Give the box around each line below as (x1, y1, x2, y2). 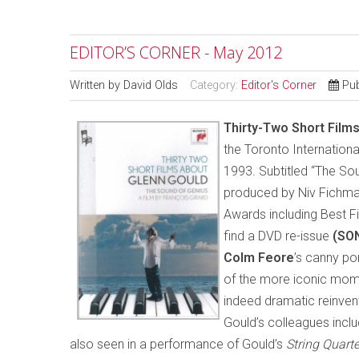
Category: (190, 79, 241, 92)
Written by (70, 79, 123, 92)
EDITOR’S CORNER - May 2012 (70, 42, 282, 63)
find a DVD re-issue (224, 228, 329, 244)
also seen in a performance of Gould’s (70, 337, 286, 352)
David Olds (123, 79, 178, 92)
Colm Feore (224, 250, 294, 265)
